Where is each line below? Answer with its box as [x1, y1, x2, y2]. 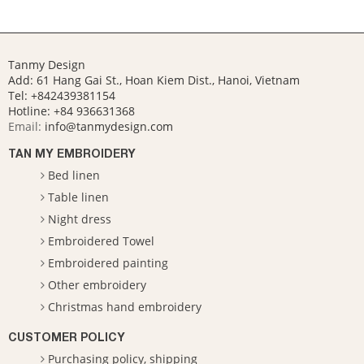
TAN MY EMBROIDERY [8, 145, 136, 160]
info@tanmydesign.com [45, 118, 173, 134]
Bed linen [48, 167, 100, 183]
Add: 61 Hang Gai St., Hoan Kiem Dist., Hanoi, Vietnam [8, 71, 300, 88]
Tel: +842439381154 [8, 87, 119, 103]
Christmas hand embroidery [48, 298, 201, 314]
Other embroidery [48, 276, 146, 292]
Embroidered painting [48, 254, 168, 271]
